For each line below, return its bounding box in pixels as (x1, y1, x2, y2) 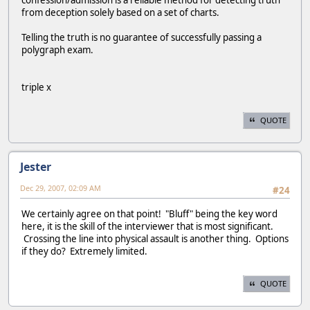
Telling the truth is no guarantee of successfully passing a (21, 31, 262, 44)
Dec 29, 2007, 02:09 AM (20, 182, 101, 193)
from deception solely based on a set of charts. (21, 6, 219, 19)
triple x (21, 81, 51, 94)
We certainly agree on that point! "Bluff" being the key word (21, 207, 277, 220)
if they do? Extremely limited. (21, 244, 147, 257)
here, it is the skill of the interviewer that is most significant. (21, 219, 273, 232)
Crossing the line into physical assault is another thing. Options (21, 232, 289, 245)
